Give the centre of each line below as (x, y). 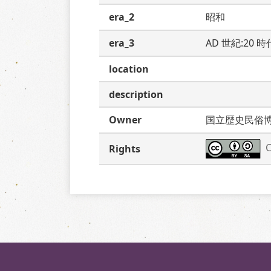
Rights (125, 149)
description (136, 94)
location (129, 69)
